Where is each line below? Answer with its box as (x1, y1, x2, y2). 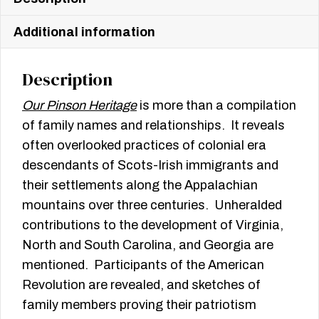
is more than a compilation (137, 98, 296, 113)
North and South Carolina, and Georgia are (22, 238, 273, 253)
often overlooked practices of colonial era (22, 138, 266, 153)
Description (22, 68, 113, 92)
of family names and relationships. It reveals (22, 118, 285, 133)
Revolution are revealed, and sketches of (22, 278, 261, 293)
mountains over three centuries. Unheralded (22, 198, 282, 213)
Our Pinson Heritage (22, 98, 137, 113)
